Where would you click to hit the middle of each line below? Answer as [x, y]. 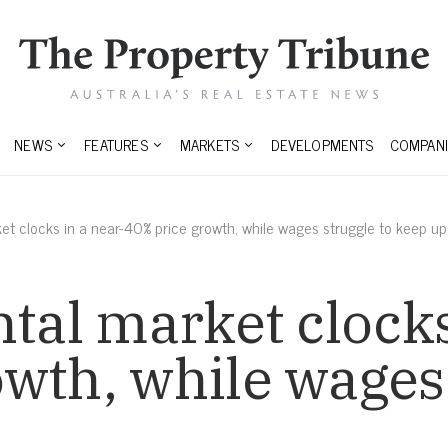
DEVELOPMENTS [322, 145]
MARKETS [209, 145]
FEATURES [116, 145]
